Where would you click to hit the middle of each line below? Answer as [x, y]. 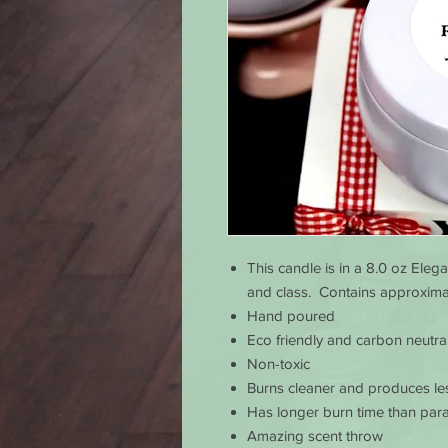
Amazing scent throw [315, 436]
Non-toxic [278, 364]
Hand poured [291, 316]
